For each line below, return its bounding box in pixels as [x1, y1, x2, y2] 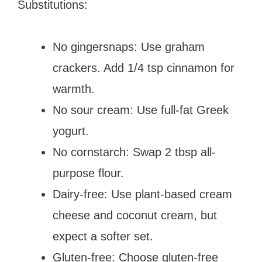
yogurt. [53, 124, 89, 137]
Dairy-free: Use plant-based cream [53, 187, 232, 201]
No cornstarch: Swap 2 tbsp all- [53, 145, 216, 158]
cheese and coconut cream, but [53, 208, 217, 222]
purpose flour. [53, 166, 124, 180]
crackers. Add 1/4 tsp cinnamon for [53, 61, 235, 74]
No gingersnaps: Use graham [53, 40, 205, 53]
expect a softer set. [53, 229, 153, 243]
